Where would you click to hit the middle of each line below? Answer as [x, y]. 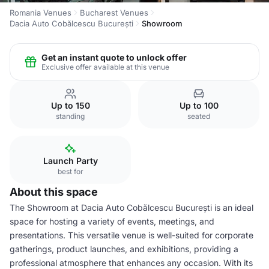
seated [199, 116]
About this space [54, 192]
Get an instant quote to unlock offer [114, 57]
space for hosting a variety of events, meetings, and [112, 221]
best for [70, 171]
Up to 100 [199, 105]
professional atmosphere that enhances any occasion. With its [131, 263]
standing [70, 116]
